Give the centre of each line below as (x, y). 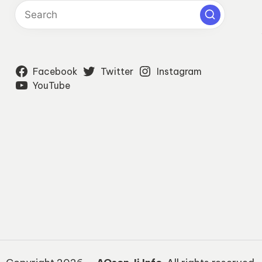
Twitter (117, 71)
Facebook (55, 71)
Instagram (179, 71)
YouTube (52, 85)
